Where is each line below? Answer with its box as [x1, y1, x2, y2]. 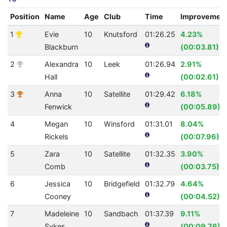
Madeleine [44, 209, 79, 218]
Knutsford [103, 30, 137, 39]
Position [10, 12, 40, 21]
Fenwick [44, 102, 72, 111]
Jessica [44, 179, 70, 188]
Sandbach [103, 209, 138, 218]
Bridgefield [103, 179, 140, 188]
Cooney [44, 192, 71, 201]
